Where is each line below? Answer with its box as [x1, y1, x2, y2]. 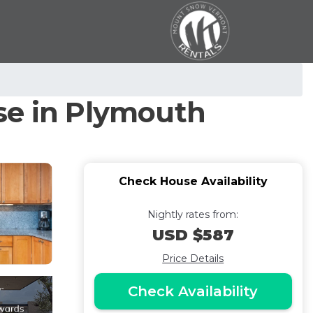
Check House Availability [118, 175, 268, 188]
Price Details [162, 252, 224, 265]
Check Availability [128, 283, 259, 300]
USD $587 [152, 226, 234, 245]
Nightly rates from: [147, 208, 239, 221]
